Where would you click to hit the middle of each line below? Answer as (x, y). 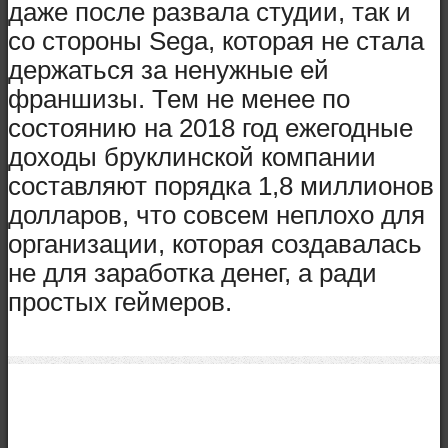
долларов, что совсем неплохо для (216, 215)
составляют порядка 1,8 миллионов (221, 186)
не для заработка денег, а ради (192, 273)
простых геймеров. (120, 302)
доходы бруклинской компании (192, 157)
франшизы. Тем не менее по (179, 99)
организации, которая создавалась (215, 244)
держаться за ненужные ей (168, 70)
